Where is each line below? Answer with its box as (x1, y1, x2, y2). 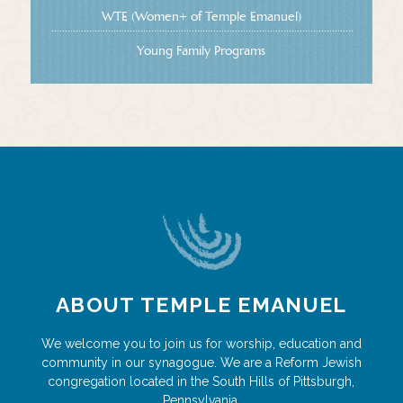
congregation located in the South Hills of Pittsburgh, (48, 373, 355, 389)
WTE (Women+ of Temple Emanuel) (101, 7, 301, 24)
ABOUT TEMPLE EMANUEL (56, 291, 347, 317)
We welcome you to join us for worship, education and (40, 336, 362, 351)
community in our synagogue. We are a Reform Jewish (40, 354, 362, 370)
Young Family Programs (137, 41, 266, 58)
